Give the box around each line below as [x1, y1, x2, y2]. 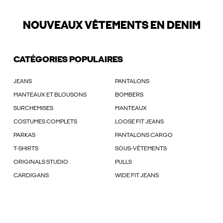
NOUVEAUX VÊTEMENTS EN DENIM [22, 20, 201, 32]
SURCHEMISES [13, 106, 53, 112]
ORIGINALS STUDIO [13, 159, 68, 166]
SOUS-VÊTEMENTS [115, 146, 167, 152]
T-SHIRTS [13, 146, 38, 152]
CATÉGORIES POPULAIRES [13, 55, 123, 65]
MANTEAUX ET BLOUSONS [13, 92, 87, 99]
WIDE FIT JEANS [115, 173, 159, 179]
